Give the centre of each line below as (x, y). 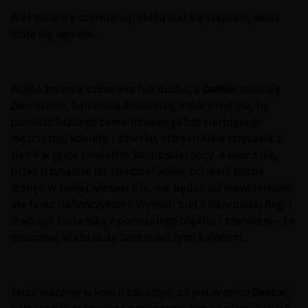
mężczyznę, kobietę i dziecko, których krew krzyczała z (146, 139)
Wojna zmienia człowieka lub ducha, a (107, 89)
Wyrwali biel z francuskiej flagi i (213, 205)
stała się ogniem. (53, 34)
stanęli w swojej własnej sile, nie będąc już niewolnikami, (153, 188)
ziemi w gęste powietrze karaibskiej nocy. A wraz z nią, (145, 155)
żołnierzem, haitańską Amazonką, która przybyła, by (140, 106)
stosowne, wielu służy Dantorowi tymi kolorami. (128, 238)
